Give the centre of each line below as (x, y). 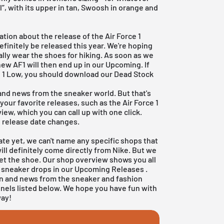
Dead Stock (134, 73)
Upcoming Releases (109, 168)
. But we (143, 149)
